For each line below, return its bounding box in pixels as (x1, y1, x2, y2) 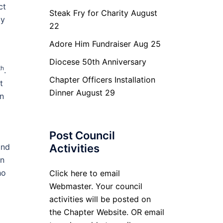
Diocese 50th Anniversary (49, 57, 146, 67)
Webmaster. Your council (49, 181, 142, 191)
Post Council (49, 129, 115, 142)
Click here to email (49, 168, 120, 178)
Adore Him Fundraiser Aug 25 (49, 39, 161, 49)
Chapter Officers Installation (49, 75, 155, 85)
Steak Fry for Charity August (49, 8, 157, 18)
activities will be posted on (49, 194, 151, 204)
